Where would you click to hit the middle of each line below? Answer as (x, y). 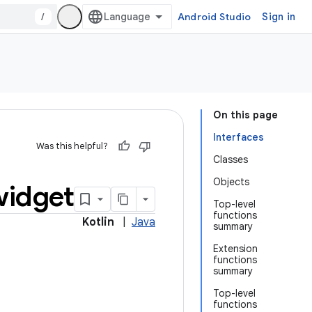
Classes (231, 159)
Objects (231, 182)
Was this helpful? (72, 146)
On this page (245, 115)
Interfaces (239, 137)
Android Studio (214, 17)
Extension (235, 249)
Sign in (279, 17)
